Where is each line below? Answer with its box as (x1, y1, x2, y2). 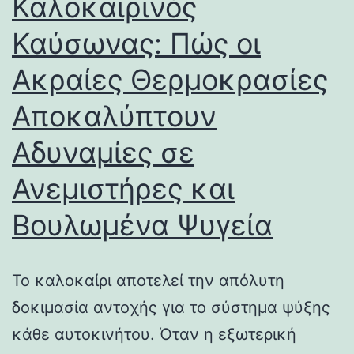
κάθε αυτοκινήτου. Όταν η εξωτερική (12, 324, 296, 344)
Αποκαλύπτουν (12, 98, 217, 134)
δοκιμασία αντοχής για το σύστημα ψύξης (12, 297, 330, 317)
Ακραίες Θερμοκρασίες (12, 62, 328, 97)
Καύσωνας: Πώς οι (12, 25, 261, 61)
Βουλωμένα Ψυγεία (12, 207, 273, 243)
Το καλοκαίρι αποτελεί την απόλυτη (12, 270, 284, 290)
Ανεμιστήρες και (12, 171, 235, 206)
